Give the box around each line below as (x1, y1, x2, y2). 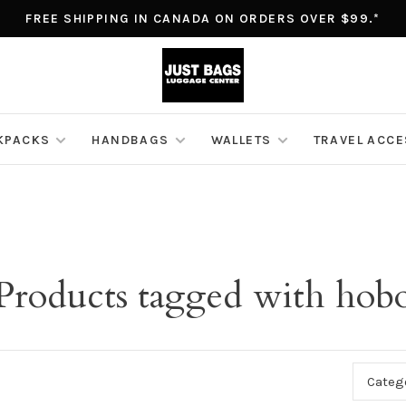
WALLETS (210, 132, 272, 149)
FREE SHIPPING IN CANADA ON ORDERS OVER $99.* (25, 11, 381, 26)
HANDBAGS (92, 132, 169, 149)
